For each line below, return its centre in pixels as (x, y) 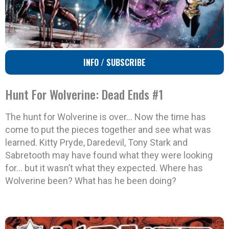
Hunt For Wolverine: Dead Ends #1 (84, 94)
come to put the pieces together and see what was (108, 130)
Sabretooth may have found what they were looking (109, 155)
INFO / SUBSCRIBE (114, 63)
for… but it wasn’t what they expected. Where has (104, 168)
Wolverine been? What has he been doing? (91, 181)
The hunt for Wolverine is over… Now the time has (106, 117)
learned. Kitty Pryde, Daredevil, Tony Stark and (96, 143)
